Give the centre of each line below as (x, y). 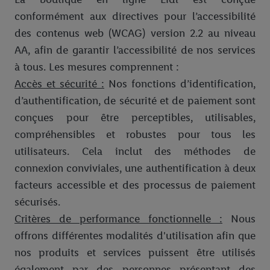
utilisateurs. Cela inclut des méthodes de (135, 152)
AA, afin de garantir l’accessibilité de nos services (135, 50)
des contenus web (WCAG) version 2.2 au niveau (135, 33)
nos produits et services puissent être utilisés (135, 253)
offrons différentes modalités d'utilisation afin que (135, 236)
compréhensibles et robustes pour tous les (135, 135)
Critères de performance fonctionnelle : (118, 219)
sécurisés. (37, 202)
